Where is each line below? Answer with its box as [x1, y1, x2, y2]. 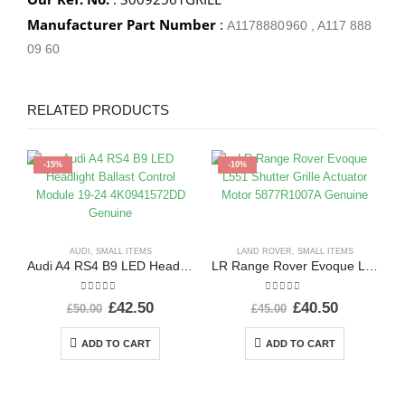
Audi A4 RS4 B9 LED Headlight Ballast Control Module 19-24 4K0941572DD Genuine [180, 259, 193, 273]
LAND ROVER [236, 246, 292, 256]
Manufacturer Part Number [27, 15, 216, 34]
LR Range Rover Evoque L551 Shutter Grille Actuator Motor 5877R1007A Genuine [365, 259, 378, 273]
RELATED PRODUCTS [27, 103, 169, 118]
